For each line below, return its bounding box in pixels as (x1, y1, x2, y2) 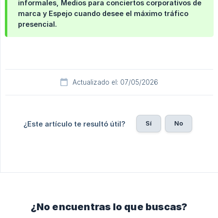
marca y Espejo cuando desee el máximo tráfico (18, 9, 188, 18)
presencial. (18, 20, 57, 29)
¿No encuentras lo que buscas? (30, 201, 188, 213)
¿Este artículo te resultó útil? (23, 120, 126, 128)
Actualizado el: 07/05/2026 (73, 78, 158, 87)
